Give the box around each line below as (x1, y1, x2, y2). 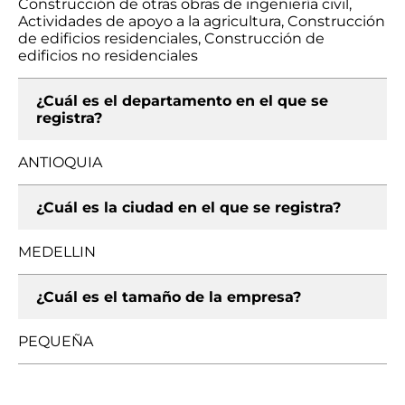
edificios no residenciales (18, 47, 198, 64)
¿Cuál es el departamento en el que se (36, 92, 328, 109)
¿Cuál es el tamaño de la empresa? (36, 288, 301, 306)
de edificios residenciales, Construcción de (18, 30, 325, 47)
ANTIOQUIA (18, 154, 102, 171)
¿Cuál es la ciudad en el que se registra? (36, 199, 341, 216)
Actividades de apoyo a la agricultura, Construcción (18, 13, 385, 30)
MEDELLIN (18, 243, 96, 260)
